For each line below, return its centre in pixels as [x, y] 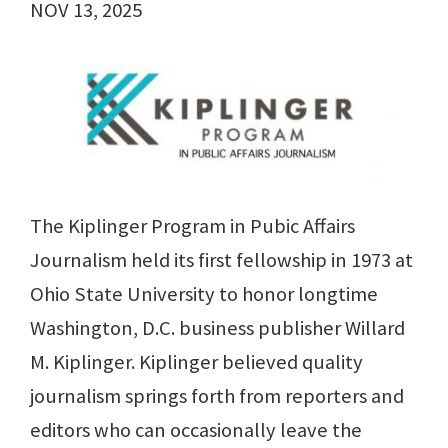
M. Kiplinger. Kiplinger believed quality [196, 362]
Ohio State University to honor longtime [204, 294]
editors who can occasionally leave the [196, 430]
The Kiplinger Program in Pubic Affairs [192, 226]
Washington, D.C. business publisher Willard [217, 328]
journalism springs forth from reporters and [217, 396]
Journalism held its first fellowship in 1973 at [221, 260]
